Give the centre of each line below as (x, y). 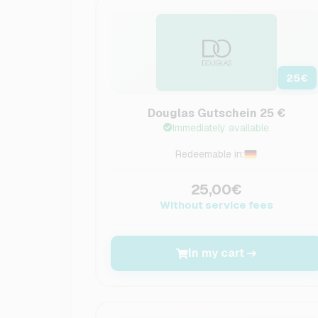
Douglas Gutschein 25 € (216, 113)
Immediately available (221, 128)
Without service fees (216, 205)
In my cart (216, 253)
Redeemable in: (210, 154)
